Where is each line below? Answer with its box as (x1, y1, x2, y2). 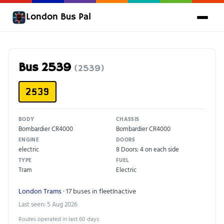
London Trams (18, 185, 61, 196)
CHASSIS (116, 115, 139, 123)
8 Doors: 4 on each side (116, 144, 179, 154)
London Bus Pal (26, 11, 91, 23)
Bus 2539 (18, 60, 74, 75)
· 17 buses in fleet (61, 185, 112, 196)
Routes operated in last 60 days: (18, 214, 100, 223)
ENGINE (18, 135, 39, 143)
